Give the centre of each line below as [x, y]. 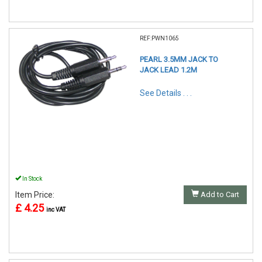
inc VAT [56, 210]
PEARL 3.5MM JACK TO [179, 60]
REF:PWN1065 [159, 39]
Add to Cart [219, 195]
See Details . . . [166, 93]
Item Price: [36, 195]
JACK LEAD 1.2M [168, 70]
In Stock [32, 179]
